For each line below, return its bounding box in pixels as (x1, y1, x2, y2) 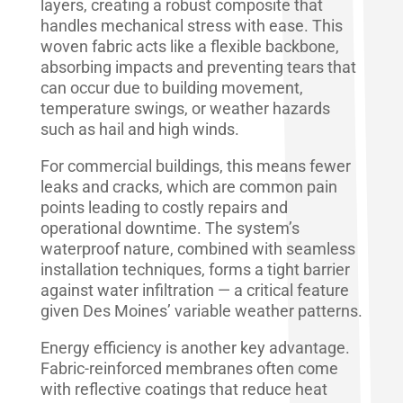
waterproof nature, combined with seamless (40, 238, 355, 258)
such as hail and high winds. (40, 119, 239, 139)
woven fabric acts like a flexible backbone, (40, 36, 339, 56)
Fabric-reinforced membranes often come (40, 358, 338, 378)
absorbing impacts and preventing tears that (40, 57, 356, 76)
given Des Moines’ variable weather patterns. (40, 300, 363, 320)
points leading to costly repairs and (40, 197, 288, 217)
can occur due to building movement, (40, 77, 303, 97)
